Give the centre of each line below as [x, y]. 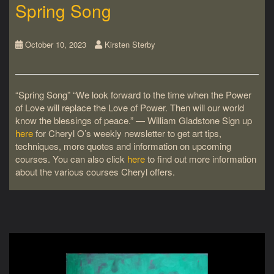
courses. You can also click [71, 159]
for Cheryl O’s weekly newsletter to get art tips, [127, 133]
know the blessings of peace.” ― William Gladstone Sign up [134, 120]
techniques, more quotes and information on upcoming [123, 146]
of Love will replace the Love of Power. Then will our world [130, 107]
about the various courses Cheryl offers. [96, 172]
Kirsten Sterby [130, 44]
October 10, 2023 [56, 44]
